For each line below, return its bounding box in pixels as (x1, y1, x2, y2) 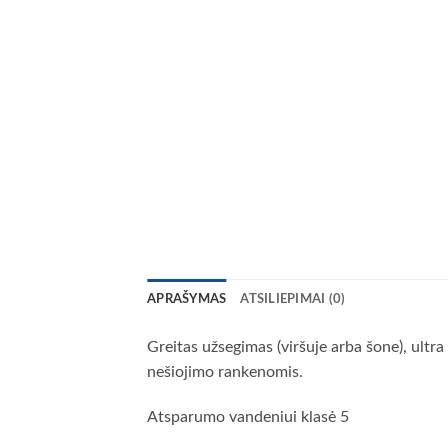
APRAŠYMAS (147, 292, 227, 305)
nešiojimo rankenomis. (147, 363, 303, 380)
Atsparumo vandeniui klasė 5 (147, 409, 349, 426)
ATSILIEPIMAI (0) (240, 292, 346, 305)
